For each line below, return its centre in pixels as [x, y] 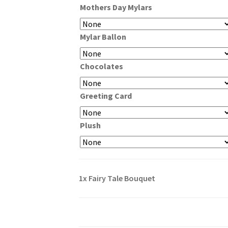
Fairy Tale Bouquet [122, 178]
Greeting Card [106, 95]
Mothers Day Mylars [116, 7]
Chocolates [101, 66]
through [192, 12]
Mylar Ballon [103, 36]
